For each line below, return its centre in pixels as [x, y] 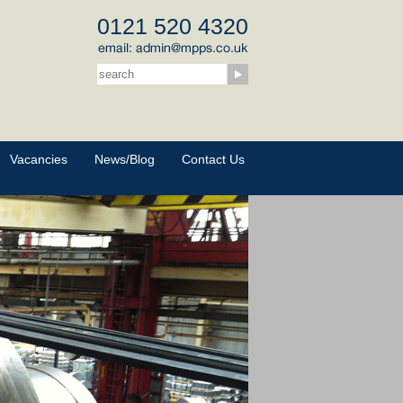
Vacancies [39, 159]
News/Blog [125, 159]
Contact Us [213, 159]
